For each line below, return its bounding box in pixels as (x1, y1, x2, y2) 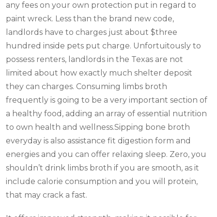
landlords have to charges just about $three (6, 27, 177, 37)
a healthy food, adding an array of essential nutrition (6, 108, 207, 118)
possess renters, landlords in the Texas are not (6, 54, 183, 64)
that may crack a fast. (6, 190, 87, 200)
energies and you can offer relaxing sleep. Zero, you (6, 149, 206, 159)
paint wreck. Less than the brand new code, (6, 14, 174, 23)
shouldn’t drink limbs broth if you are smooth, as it (6, 163, 199, 172)
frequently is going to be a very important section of (6, 95, 207, 105)
